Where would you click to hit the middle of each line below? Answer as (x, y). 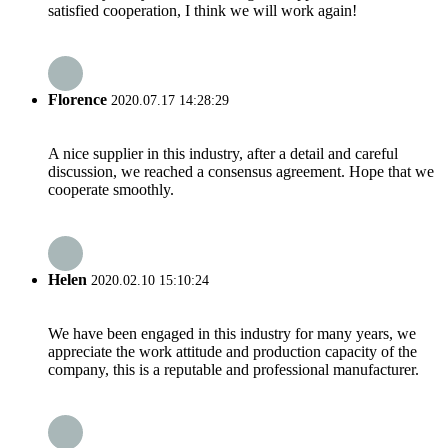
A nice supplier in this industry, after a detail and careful (223, 154)
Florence (77, 100)
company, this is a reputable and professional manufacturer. (233, 369)
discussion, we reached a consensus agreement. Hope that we (241, 172)
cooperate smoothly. (111, 190)
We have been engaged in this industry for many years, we (232, 333)
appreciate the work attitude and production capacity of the (232, 351)
